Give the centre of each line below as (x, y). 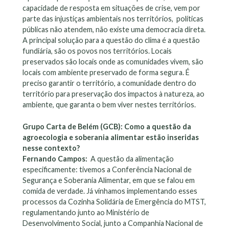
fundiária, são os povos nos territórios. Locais (97, 51)
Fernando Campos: (56, 158)
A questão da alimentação (131, 158)
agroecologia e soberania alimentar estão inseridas (111, 137)
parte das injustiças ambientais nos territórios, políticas (113, 19)
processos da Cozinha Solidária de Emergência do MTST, (114, 201)
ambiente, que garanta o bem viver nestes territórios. (109, 105)
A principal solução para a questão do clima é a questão (111, 40)
